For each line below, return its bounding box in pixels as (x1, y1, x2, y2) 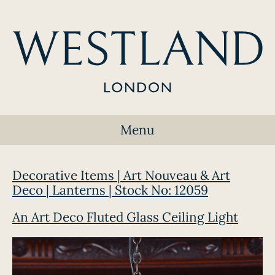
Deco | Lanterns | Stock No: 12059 (12, 182, 208, 198)
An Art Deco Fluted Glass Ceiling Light (12, 209, 238, 225)
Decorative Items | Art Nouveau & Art (12, 167, 230, 184)
